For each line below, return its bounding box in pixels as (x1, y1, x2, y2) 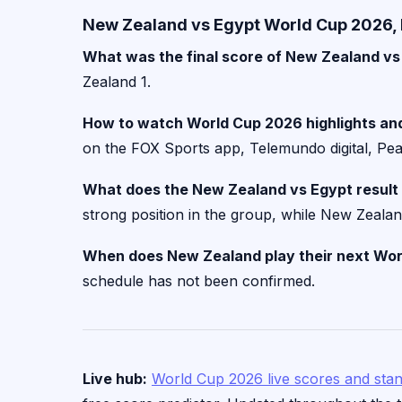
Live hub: (83, 369, 147, 388)
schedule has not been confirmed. (83, 271, 315, 290)
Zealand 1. (83, 72, 151, 91)
